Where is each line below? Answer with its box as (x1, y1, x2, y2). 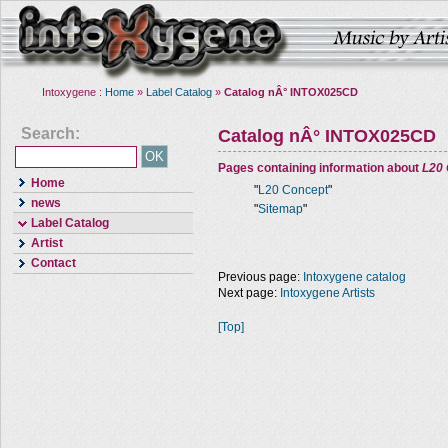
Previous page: (218, 270, 303, 284)
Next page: (218, 286, 280, 300)
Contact (31, 256, 76, 271)
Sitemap (258, 202, 303, 216)
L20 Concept (258, 183, 328, 197)
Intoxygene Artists (280, 286, 375, 300)
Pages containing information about (218, 161, 422, 175)
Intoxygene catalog (303, 270, 406, 284)
